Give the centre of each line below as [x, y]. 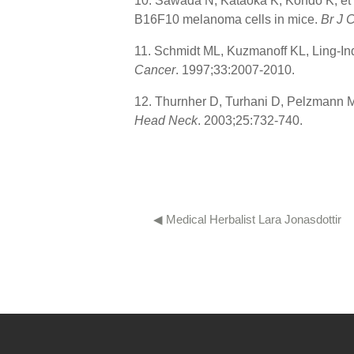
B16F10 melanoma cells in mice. [227, 20]
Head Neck [166, 121]
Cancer [154, 70]
